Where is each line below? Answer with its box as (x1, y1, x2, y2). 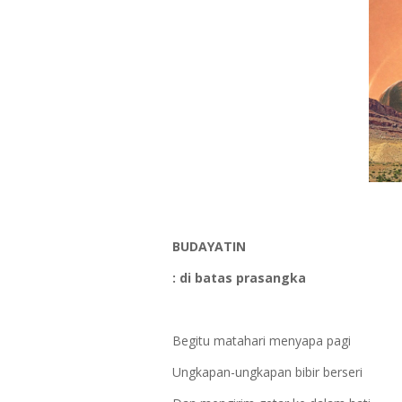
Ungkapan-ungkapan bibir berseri (172, 363, 363, 380)
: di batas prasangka (172, 269, 306, 286)
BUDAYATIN (172, 238, 246, 255)
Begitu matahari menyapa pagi (172, 332, 351, 349)
